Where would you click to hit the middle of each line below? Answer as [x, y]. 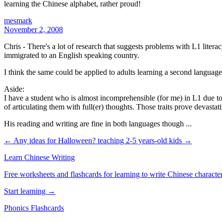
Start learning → [30, 191]
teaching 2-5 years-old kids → [145, 140]
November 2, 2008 [33, 29]
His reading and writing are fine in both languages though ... [98, 123]
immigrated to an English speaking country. [72, 55]
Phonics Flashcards [34, 208]
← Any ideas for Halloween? [51, 140]
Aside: [14, 89]
